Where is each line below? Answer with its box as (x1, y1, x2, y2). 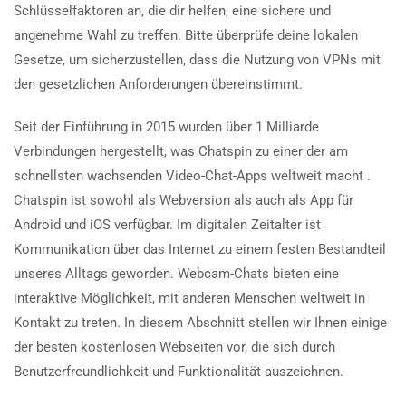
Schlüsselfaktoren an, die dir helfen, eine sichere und (14, 2, 331, 19)
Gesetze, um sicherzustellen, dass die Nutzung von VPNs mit (14, 51, 381, 68)
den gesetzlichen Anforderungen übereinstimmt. (14, 75, 303, 92)
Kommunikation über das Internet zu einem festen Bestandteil (14, 240, 386, 257)
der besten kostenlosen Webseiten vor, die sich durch (14, 338, 335, 355)
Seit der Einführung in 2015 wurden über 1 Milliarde (14, 118, 319, 135)
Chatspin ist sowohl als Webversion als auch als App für (14, 191, 353, 208)
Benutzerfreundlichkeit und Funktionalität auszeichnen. (14, 362, 343, 380)
